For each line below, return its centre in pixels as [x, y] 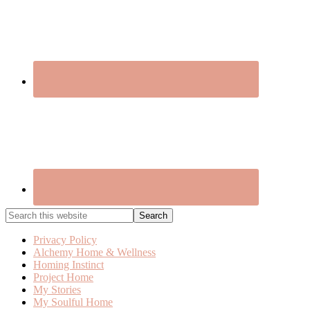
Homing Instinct [69, 265]
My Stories [57, 290]
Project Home [63, 277]
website [21, 239]
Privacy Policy [65, 240]
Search [20, 214]
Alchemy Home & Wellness [94, 253]
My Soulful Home [73, 302]
